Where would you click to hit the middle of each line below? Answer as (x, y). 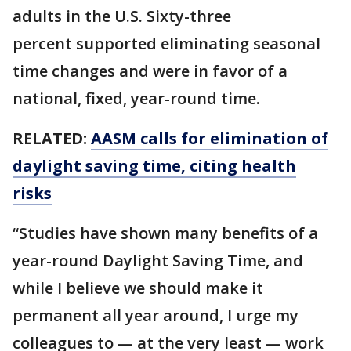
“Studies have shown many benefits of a (165, 233)
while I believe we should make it (138, 288)
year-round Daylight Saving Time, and (158, 260)
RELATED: (52, 138)
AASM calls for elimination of (210, 138)
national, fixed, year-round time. (136, 98)
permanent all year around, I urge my (156, 315)
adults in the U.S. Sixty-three (122, 16)
